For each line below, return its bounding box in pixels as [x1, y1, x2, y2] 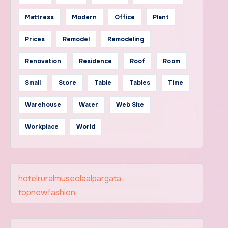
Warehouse [24, 101, 61, 109]
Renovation [24, 57, 61, 65]
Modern [71, 13, 97, 21]
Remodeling [107, 35, 144, 43]
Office [114, 13, 135, 21]
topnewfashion [18, 187, 75, 198]
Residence [78, 57, 112, 65]
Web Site [116, 101, 144, 109]
